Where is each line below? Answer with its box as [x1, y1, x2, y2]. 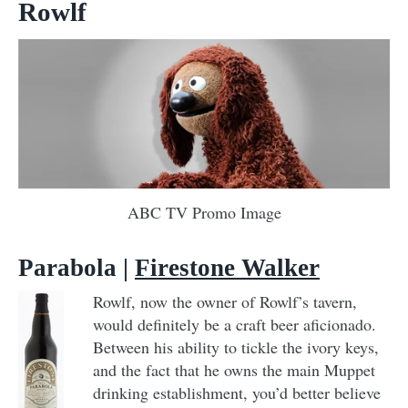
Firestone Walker [135, 254, 320, 282]
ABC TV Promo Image [127, 201, 281, 224]
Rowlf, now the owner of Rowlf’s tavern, [93, 291, 357, 313]
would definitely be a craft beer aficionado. [93, 313, 376, 336]
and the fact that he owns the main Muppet [93, 359, 375, 382]
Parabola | [18, 254, 135, 282]
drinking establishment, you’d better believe [93, 382, 381, 404]
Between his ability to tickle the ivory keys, [93, 336, 379, 359]
